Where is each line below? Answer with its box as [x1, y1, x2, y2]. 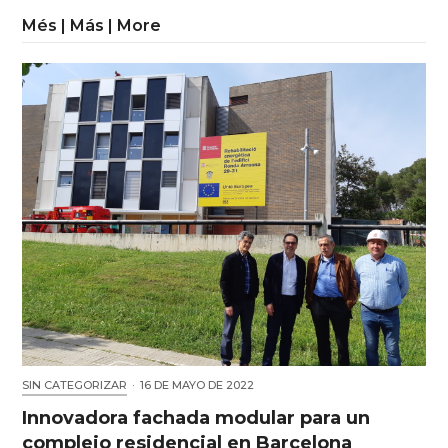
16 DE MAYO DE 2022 [140, 377, 255, 392]
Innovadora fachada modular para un [22, 406, 371, 429]
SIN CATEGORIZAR [22, 377, 128, 392]
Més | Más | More [22, 16, 162, 36]
